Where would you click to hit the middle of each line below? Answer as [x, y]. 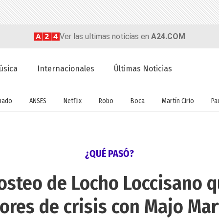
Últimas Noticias [143, 69]
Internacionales [66, 69]
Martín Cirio [178, 101]
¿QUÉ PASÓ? [109, 154]
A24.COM [168, 36]
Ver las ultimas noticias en [105, 36]
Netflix [72, 101]
